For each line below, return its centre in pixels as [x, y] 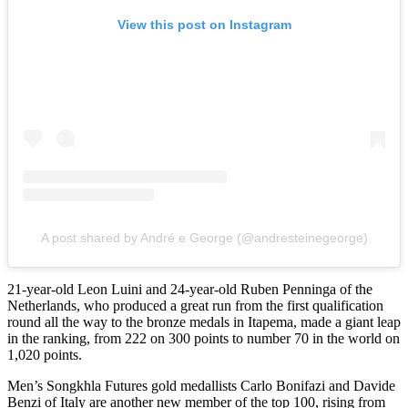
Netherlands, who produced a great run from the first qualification [195, 305]
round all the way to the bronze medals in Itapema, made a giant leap [204, 321]
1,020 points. [45, 354]
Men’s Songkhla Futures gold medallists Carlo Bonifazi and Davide [201, 385]
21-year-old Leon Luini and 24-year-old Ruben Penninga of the [190, 289]
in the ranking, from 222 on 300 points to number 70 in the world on [204, 338]
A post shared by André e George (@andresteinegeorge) [204, 237]
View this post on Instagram [204, 24]
